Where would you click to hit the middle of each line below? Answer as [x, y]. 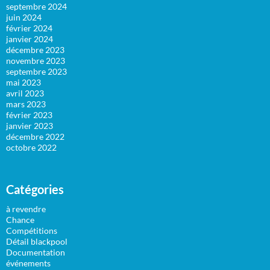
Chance [20, 220]
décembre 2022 [35, 137]
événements [28, 263]
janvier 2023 [30, 126]
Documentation [36, 253]
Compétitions [32, 231]
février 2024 [29, 28]
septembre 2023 [36, 72]
